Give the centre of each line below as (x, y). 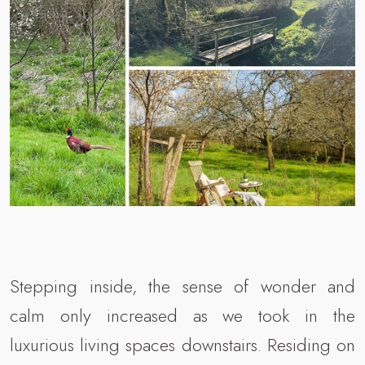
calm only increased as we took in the (182, 316)
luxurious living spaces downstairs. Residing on (182, 345)
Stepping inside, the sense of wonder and (182, 286)
